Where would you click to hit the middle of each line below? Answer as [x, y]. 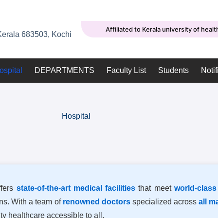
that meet [155, 188]
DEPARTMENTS [64, 70]
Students [173, 70]
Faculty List [126, 70]
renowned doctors [96, 201]
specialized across [164, 201]
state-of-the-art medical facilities [76, 188]
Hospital [76, 116]
